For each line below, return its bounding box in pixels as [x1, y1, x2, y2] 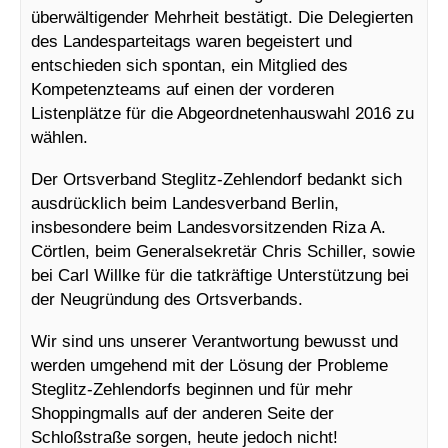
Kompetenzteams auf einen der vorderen [31, 78, 334, 99]
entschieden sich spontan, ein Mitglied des [31, 54, 348, 75]
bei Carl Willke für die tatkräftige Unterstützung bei [31, 264, 409, 285]
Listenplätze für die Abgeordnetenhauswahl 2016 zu [31, 102, 414, 123]
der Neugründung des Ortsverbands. [31, 288, 303, 309]
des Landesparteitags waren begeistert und [31, 30, 352, 51]
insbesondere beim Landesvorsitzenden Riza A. [31, 216, 386, 237]
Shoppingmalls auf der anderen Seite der [31, 402, 334, 423]
